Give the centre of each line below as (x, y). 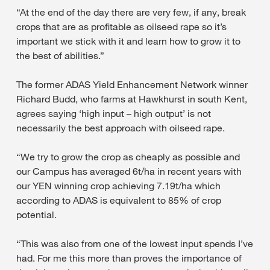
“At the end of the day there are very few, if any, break (131, 12)
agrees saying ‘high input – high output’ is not (114, 114)
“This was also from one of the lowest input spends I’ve (135, 244)
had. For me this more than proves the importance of (129, 258)
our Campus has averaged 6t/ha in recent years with (129, 171)
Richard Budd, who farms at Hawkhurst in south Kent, (132, 99)
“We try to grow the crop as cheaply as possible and (128, 157)
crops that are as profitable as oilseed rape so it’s (121, 27)
